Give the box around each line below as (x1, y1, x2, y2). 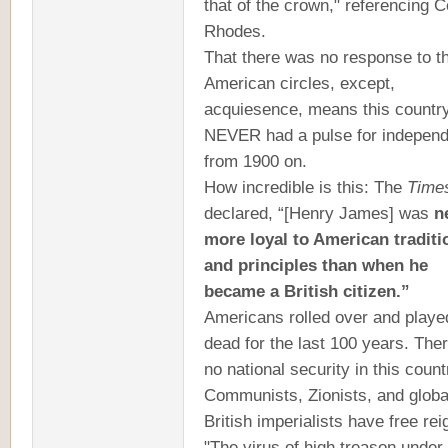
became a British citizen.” (204, 280, 410, 301)
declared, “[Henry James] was (204, 202, 434, 223)
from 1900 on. (204, 150, 307, 171)
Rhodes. (204, 20, 266, 41)
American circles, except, (204, 72, 395, 93)
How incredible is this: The (204, 176, 407, 197)
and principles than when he (204, 254, 428, 275)
